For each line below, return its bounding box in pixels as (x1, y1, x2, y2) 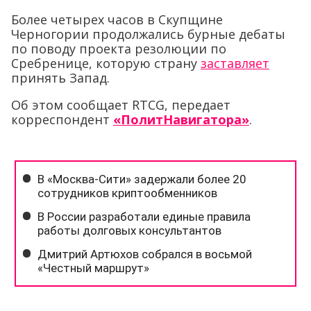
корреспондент (11, 111, 113, 128)
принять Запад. (11, 69, 110, 87)
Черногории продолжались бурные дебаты (11, 26, 285, 43)
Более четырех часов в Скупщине (11, 11, 223, 28)
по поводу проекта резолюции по (11, 40, 226, 58)
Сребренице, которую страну (11, 55, 201, 72)
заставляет (201, 55, 269, 72)
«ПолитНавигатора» (113, 111, 249, 128)
